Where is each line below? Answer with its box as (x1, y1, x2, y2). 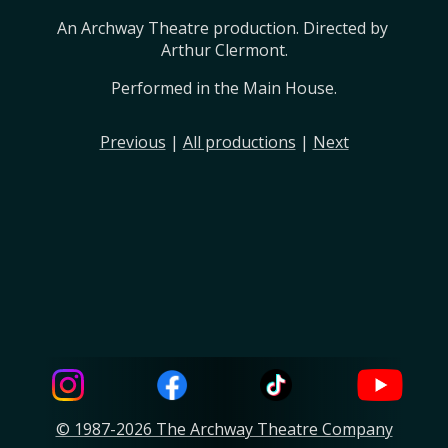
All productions (182, 130, 296, 153)
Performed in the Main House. (111, 76, 337, 99)
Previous (99, 130, 166, 153)
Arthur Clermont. (160, 38, 288, 61)
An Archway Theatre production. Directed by (56, 16, 388, 39)
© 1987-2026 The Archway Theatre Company (55, 418, 393, 440)
